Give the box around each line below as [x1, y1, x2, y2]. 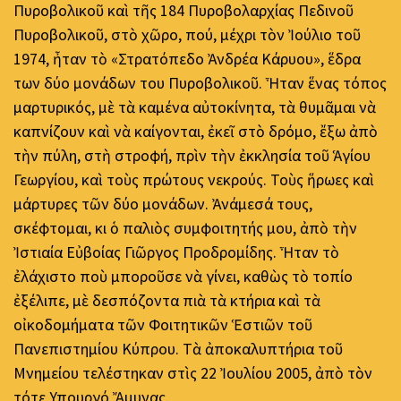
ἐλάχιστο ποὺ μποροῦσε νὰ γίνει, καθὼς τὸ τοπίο [13, 265, 353, 286]
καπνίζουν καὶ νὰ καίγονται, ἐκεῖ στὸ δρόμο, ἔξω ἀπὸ [13, 120, 378, 141]
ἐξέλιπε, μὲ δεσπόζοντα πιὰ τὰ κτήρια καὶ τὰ [13, 289, 320, 311]
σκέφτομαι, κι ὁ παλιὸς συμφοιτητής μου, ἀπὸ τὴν [13, 217, 357, 238]
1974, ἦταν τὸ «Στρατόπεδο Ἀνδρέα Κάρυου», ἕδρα [13, 47, 361, 69]
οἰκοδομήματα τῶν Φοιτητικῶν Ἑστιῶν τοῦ [13, 313, 312, 335]
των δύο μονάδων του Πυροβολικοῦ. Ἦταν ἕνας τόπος [13, 72, 387, 93]
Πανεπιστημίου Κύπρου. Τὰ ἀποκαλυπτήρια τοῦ [13, 337, 343, 359]
